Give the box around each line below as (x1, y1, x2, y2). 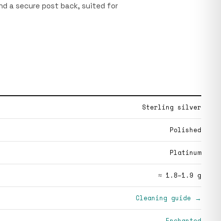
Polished (170, 125, 201, 135)
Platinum (170, 147, 201, 157)
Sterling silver (142, 102, 201, 112)
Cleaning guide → (136, 193, 201, 203)
